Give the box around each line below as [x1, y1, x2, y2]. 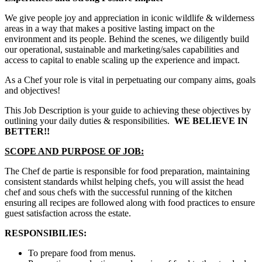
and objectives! [5, 85, 60, 96]
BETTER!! [5, 126, 50, 137]
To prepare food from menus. [28, 248, 136, 258]
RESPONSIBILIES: [5, 228, 87, 239]
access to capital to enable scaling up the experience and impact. [5, 55, 240, 65]
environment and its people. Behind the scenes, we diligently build [5, 34, 249, 44]
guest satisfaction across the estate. [5, 208, 131, 219]
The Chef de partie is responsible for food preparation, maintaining [5, 166, 250, 177]
